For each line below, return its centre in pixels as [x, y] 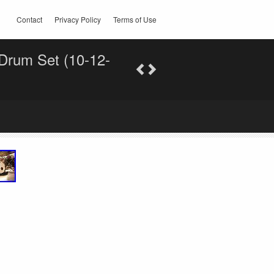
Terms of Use [135, 19]
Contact [29, 19]
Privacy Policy [78, 19]
